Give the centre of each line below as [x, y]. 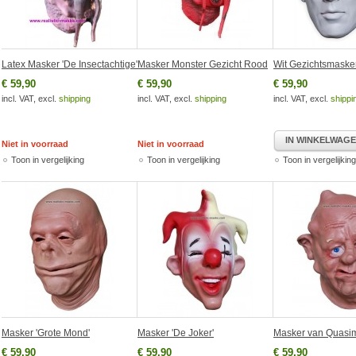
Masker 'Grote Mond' [46, 333]
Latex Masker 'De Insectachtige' [70, 65]
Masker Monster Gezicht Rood [203, 65]
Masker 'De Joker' [176, 333]
